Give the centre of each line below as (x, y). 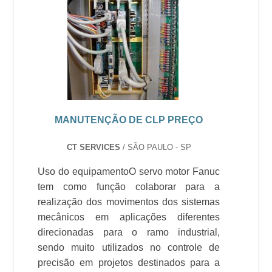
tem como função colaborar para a (129, 187)
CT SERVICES (93, 147)
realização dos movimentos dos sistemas (129, 202)
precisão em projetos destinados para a (129, 263)
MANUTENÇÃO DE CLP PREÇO (129, 120)
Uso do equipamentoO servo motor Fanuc (129, 172)
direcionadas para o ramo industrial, (129, 232)
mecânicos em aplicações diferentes (129, 217)
